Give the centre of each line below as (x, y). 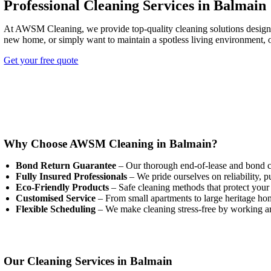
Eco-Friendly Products (63, 187)
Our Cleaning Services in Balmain (88, 261)
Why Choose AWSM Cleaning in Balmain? (111, 144)
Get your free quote (41, 60)
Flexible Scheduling (56, 209)
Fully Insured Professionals (72, 176)
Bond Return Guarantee (66, 165)
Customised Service (56, 198)
